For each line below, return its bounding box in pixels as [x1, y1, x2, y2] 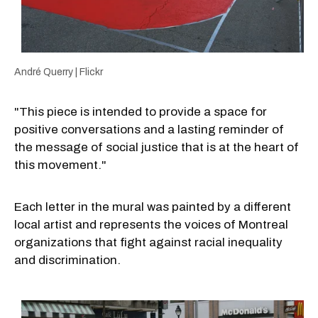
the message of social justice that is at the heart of [14, 141, 299, 155]
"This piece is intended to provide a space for [14, 105, 267, 119]
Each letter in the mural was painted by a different [14, 200, 291, 214]
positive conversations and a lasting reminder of [14, 123, 284, 137]
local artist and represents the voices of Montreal [14, 218, 288, 232]
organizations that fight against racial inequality [14, 236, 283, 250]
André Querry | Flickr [14, 67, 103, 78]
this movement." [14, 158, 106, 172]
